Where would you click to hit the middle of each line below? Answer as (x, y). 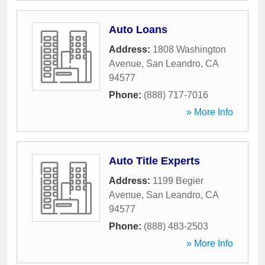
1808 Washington (189, 49)
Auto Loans (138, 30)
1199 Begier (178, 181)
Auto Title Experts (154, 161)
